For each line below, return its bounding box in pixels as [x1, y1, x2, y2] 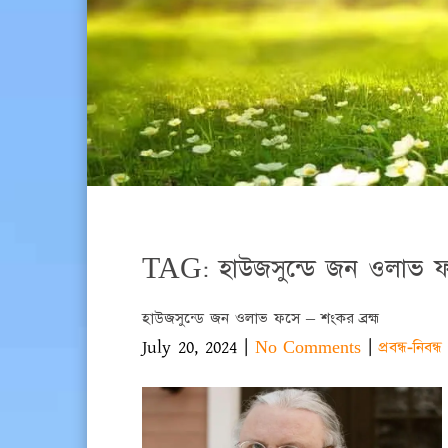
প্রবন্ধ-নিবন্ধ [379, 336, 442, 358]
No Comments [255, 336, 361, 358]
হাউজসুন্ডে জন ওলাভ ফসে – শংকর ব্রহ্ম [142, 307, 380, 329]
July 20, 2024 [142, 334, 237, 360]
